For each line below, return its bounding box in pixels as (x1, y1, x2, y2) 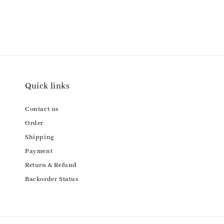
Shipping (25, 133, 54, 141)
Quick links (25, 81, 70, 91)
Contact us (25, 105, 58, 113)
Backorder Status (25, 175, 78, 183)
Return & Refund (25, 161, 77, 169)
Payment (25, 147, 53, 155)
